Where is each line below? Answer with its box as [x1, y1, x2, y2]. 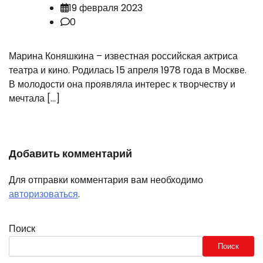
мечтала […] [9, 92, 60, 106]
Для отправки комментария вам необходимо [9, 173, 203, 187]
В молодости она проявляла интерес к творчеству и [9, 77, 235, 92]
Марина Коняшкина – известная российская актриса [9, 49, 238, 63]
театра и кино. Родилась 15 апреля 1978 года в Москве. [9, 63, 247, 77]
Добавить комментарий [9, 146, 132, 161]
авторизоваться [9, 187, 78, 201]
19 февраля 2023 [69, 1, 143, 15]
